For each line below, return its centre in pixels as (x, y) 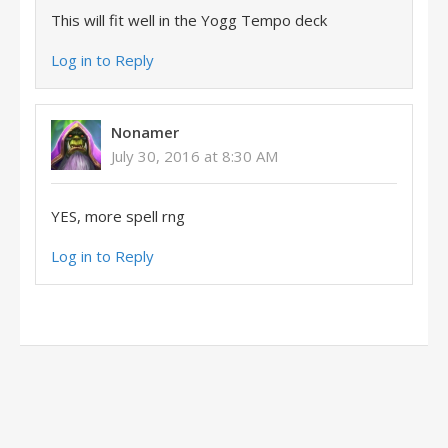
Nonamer (145, 132)
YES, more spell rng (118, 216)
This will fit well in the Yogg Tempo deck (189, 20)
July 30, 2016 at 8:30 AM (194, 156)
